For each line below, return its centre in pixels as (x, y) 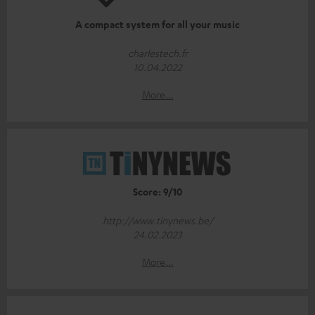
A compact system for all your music (157, 25)
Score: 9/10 (157, 192)
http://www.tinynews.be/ (157, 220)
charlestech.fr (157, 53)
